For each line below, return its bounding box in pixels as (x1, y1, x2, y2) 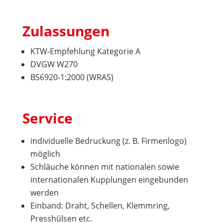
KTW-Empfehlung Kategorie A (30, 45, 140, 57)
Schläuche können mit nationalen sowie (30, 161, 179, 172)
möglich (30, 148, 60, 159)
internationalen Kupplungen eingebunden (30, 174, 188, 185)
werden (30, 187, 59, 198)
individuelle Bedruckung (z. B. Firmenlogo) (30, 135, 187, 146)
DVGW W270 (30, 58, 78, 70)
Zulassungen (22, 21, 110, 40)
